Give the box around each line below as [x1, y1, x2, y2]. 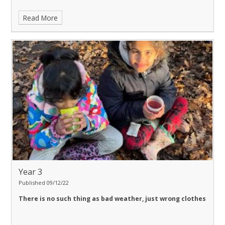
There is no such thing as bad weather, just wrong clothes [19, 194, 206, 203]
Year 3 [19, 166, 42, 177]
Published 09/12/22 [19, 178, 69, 186]
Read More [23, 13, 58, 23]
